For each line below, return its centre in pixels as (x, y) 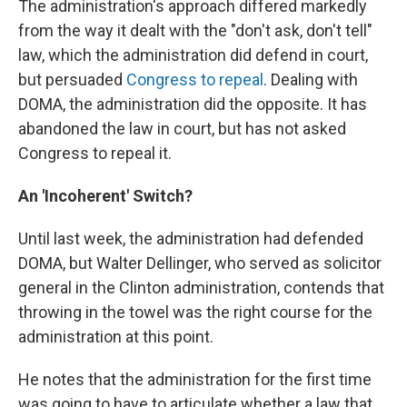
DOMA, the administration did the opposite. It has (193, 104)
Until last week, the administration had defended (191, 238)
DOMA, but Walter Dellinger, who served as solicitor (200, 263)
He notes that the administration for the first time (195, 379)
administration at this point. (116, 337)
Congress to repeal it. (95, 153)
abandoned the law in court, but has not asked (182, 129)
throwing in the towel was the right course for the (195, 312)
